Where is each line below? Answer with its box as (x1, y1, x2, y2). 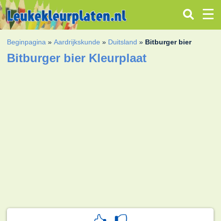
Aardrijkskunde (54, 37, 101, 46)
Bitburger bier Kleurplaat (7, 51, 147, 65)
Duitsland (108, 37, 138, 46)
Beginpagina (7, 37, 46, 46)
